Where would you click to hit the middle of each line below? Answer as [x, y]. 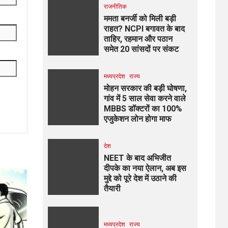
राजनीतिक [115, 6]
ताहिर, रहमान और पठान [138, 39]
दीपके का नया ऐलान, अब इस [145, 168]
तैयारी [112, 189]
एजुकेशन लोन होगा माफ [137, 119]
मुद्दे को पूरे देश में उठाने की [140, 178]
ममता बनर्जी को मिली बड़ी [140, 19]
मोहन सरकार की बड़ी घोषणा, [145, 88]
